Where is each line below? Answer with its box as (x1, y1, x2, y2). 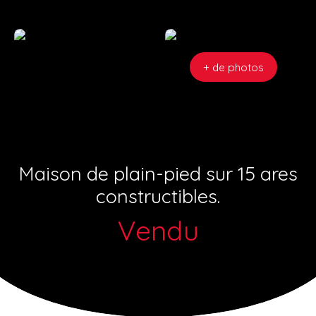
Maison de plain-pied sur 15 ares (18, 161, 298, 186)
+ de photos (203, 59, 264, 74)
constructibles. (96, 183, 220, 208)
